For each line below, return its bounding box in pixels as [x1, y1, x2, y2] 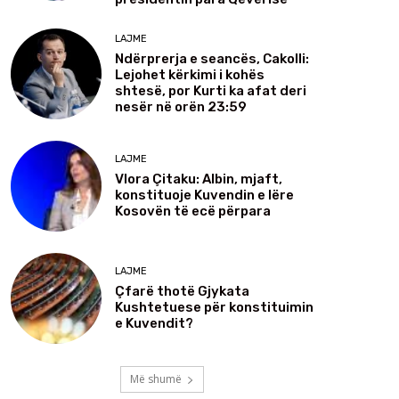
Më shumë [130, 371, 182, 387]
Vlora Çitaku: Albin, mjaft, [115, 170, 282, 187]
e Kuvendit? [115, 314, 193, 331]
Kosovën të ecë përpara [115, 202, 271, 219]
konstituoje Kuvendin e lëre [115, 186, 294, 203]
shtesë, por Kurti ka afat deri [115, 82, 306, 99]
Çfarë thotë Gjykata [115, 282, 249, 299]
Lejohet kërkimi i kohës [115, 66, 265, 83]
